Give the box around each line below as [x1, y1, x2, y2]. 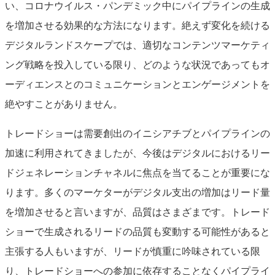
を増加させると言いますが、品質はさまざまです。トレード [5, 206, 270, 217]
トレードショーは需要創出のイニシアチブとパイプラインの [5, 128, 270, 139]
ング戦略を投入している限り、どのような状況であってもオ [5, 59, 270, 70]
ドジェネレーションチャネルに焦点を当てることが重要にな [5, 167, 270, 178]
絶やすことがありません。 [5, 98, 123, 109]
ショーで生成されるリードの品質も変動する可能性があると [5, 226, 270, 237]
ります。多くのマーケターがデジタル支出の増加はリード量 [5, 187, 270, 198]
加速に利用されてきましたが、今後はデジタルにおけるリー [5, 147, 270, 158]
